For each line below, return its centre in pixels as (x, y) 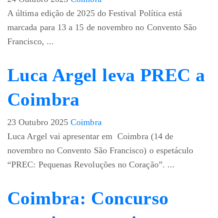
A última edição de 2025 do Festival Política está (95, 13)
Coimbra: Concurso (88, 198)
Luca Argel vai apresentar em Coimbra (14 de (91, 136)
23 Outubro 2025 (38, 122)
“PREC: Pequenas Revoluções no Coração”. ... (91, 165)
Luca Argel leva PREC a (106, 75)
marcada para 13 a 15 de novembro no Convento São (102, 27)
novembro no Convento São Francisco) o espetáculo (100, 151)
